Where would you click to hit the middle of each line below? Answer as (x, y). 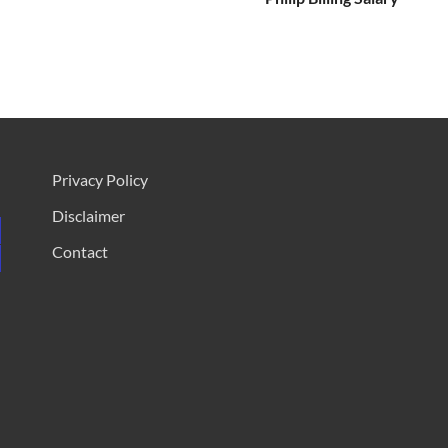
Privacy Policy (99, 179)
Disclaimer (88, 215)
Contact (79, 251)
